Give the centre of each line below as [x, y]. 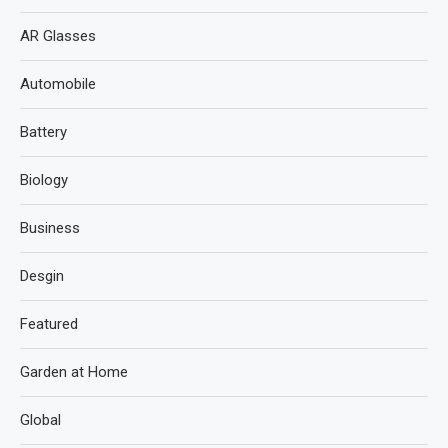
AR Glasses [58, 35]
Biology [44, 179]
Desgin [42, 275]
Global [40, 419]
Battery [43, 131]
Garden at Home [74, 371]
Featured [49, 323]
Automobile [58, 83]
